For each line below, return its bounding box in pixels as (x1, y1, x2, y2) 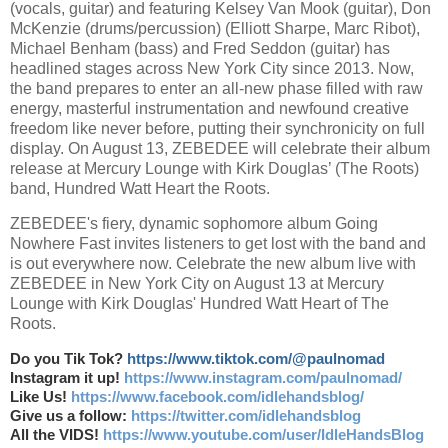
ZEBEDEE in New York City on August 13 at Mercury (10, 275, 384, 293)
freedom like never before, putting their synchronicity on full (10, 119, 425, 137)
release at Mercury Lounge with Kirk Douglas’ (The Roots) (10, 159, 419, 177)
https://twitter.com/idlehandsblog (131, 408, 361, 425)
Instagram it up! (10, 370, 124, 387)
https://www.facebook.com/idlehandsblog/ (71, 389, 364, 406)
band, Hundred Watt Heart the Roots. (10, 179, 274, 197)
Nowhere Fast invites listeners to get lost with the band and (10, 235, 426, 253)
